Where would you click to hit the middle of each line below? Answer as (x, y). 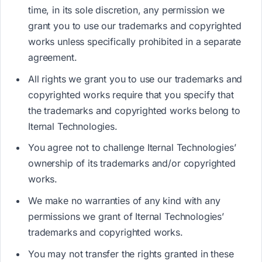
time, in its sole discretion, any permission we (126, 10)
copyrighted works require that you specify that (131, 94)
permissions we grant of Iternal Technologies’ (126, 217)
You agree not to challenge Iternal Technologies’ (132, 148)
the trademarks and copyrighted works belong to (134, 110)
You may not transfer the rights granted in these (131, 254)
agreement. (53, 57)
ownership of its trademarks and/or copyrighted (132, 163)
